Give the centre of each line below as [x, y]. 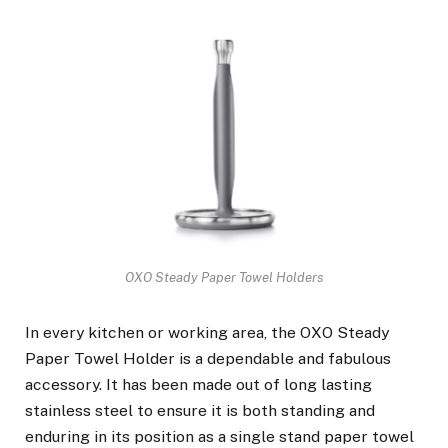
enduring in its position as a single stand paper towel [219, 436]
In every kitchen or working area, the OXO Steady [207, 332]
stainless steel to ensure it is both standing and [200, 410]
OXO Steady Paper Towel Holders [224, 277]
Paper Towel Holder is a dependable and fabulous [208, 358]
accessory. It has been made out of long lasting [198, 384]
